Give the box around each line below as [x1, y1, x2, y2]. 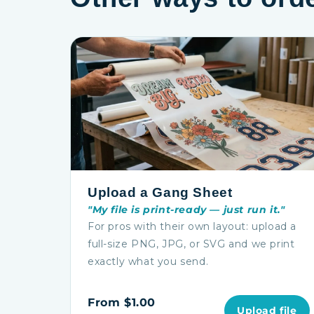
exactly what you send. [88, 255, 209, 268]
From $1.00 [88, 296, 156, 309]
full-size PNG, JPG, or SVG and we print [88, 238, 295, 250]
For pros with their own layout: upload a [88, 220, 297, 233]
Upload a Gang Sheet [88, 185, 233, 200]
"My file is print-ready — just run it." [88, 204, 285, 215]
